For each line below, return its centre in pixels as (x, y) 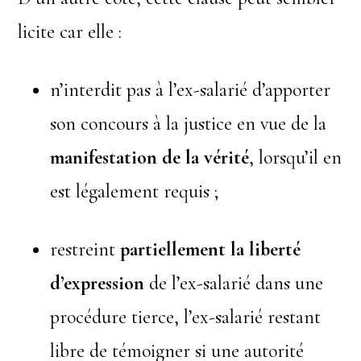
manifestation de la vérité (150, 157)
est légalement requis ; (135, 191)
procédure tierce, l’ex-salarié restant (186, 317)
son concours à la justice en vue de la (189, 123)
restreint (85, 249)
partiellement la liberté (211, 249)
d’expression (98, 283)
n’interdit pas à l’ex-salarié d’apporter (191, 89)
